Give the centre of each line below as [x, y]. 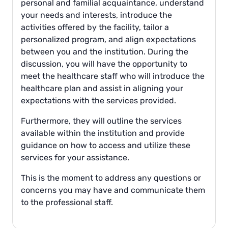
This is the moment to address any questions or [111, 178]
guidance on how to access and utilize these [106, 146]
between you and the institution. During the [105, 52]
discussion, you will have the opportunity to [104, 64]
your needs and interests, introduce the [96, 15]
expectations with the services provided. [98, 101]
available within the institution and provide [103, 133]
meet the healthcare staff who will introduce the [113, 76]
